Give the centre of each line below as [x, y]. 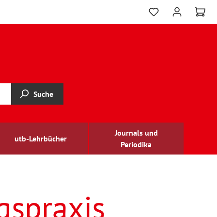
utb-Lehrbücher [41, 139]
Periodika [136, 144]
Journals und [136, 133]
